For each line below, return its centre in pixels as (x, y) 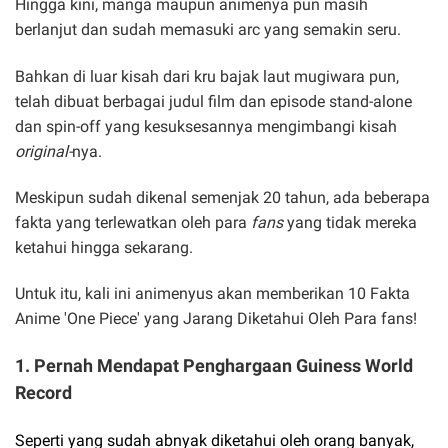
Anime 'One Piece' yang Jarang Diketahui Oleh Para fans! (218, 319)
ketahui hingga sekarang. (104, 247)
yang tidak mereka (350, 222)
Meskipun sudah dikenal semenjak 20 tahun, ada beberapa (222, 197)
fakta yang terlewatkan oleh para (133, 222)
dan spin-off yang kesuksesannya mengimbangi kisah (206, 126)
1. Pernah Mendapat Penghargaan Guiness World (214, 366)
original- (43, 151)
